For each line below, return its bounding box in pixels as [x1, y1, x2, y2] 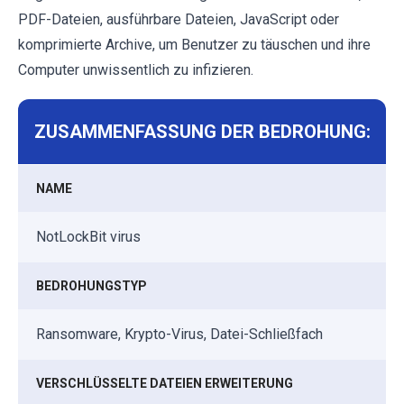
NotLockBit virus [36, 228, 141, 246]
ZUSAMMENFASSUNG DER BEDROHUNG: [33, 121, 371, 143]
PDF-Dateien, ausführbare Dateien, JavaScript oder [18, 11, 339, 29]
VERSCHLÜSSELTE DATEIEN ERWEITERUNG [36, 376, 293, 391]
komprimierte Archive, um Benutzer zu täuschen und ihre [18, 36, 371, 54]
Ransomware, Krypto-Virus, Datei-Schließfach [36, 326, 323, 344]
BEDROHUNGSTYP [36, 279, 147, 294]
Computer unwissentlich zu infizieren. [18, 61, 253, 79]
